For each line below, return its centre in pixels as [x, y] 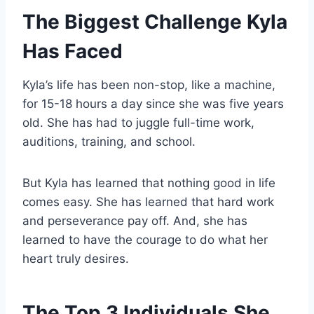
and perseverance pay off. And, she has [135, 221]
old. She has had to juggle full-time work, [138, 123]
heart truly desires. [76, 259]
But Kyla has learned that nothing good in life [149, 183]
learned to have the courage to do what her [145, 240]
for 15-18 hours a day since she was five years [153, 104]
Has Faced [73, 52]
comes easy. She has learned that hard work [148, 202]
